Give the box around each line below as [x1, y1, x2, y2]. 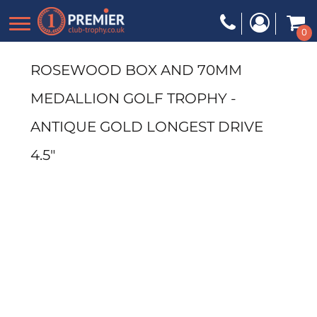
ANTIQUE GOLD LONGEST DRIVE [30, 118, 263, 135]
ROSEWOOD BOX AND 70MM [30, 62, 242, 79]
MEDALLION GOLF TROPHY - [30, 90, 236, 107]
